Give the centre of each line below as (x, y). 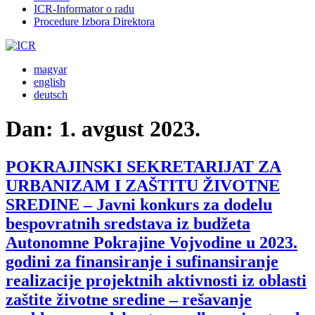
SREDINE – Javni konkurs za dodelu (139, 204)
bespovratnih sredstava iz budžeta (128, 223)
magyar (50, 69)
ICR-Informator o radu (84, 9)
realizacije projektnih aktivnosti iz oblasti (156, 280)
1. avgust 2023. (130, 129)
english (50, 82)
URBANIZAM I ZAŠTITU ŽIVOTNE (143, 185)
